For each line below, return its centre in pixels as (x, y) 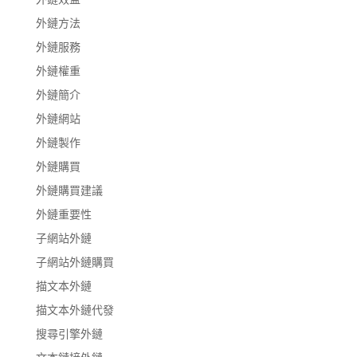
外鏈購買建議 (69, 190)
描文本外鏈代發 (75, 309)
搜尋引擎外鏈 (69, 333)
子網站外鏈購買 (75, 261)
